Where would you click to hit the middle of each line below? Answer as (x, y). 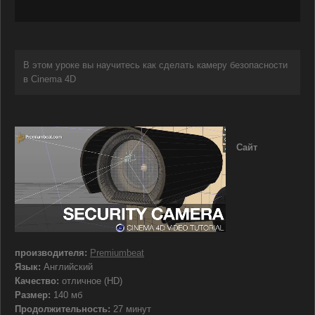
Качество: (37, 281)
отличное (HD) (91, 281)
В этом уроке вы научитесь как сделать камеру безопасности (155, 65)
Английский (67, 267)
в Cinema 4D (50, 79)
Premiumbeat (117, 253)
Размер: (33, 295)
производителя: (51, 253)
